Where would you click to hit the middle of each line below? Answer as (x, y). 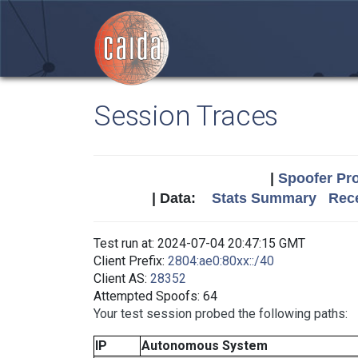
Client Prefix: (131, 261)
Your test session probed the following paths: (221, 314)
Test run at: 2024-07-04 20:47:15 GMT (199, 243)
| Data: (181, 198)
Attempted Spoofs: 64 (155, 296)
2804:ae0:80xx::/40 (221, 261)
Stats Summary (264, 198)
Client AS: (122, 278)
